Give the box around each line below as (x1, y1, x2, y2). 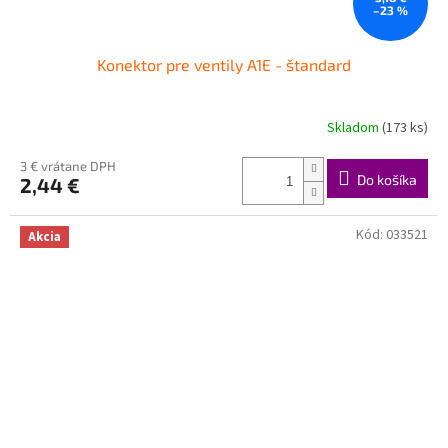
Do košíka (357, 170, 417, 188)
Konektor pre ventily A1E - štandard (97, 55, 351, 75)
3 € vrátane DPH (20, 158, 116, 175)
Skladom (327, 117, 382, 138)
